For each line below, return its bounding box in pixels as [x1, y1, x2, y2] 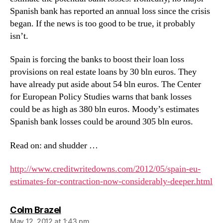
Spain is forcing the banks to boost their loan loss [10, 54, 184, 65]
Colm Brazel [10, 205, 61, 215]
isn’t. [10, 30, 28, 42]
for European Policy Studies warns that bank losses [10, 91, 192, 103]
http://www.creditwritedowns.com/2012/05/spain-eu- [10, 163, 201, 175]
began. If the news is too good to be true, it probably [10, 17, 195, 29]
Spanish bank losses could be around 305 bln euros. [10, 116, 193, 127]
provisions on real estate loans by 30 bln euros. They [10, 66, 197, 78]
